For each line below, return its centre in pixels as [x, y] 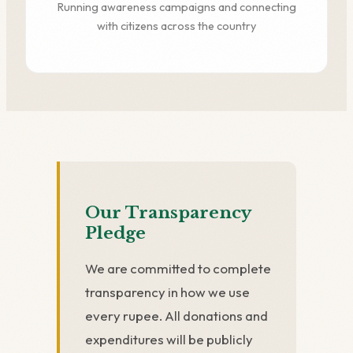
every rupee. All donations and [176, 316]
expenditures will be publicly [169, 340]
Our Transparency [168, 213]
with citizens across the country [176, 26]
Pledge [115, 234]
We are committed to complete [178, 269]
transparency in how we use [167, 292]
